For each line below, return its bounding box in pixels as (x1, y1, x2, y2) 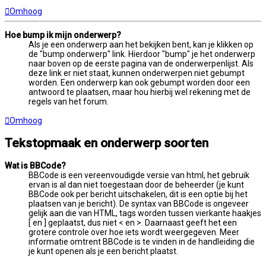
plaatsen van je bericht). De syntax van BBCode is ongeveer (28, 198, 249, 208)
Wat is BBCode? (5, 160, 66, 170)
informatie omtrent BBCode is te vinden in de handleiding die (28, 236, 255, 246)
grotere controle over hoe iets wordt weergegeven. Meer (28, 227, 239, 237)
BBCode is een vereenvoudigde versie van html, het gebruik (28, 170, 249, 180)
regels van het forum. (28, 96, 109, 106)
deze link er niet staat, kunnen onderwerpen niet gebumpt (28, 68, 245, 78)
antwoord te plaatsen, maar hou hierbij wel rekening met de (28, 87, 251, 97)
